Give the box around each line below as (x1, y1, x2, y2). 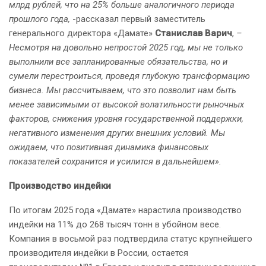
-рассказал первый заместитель (72, 14, 205, 25)
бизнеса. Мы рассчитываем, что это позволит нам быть (9, 85, 236, 96)
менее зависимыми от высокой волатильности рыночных (9, 99, 244, 110)
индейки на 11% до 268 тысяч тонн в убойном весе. (9, 219, 221, 230)
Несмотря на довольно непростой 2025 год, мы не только (9, 42, 243, 53)
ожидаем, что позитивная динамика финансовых (9, 142, 208, 153)
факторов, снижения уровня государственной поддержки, (9, 113, 243, 125)
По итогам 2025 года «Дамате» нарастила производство (9, 205, 242, 216)
